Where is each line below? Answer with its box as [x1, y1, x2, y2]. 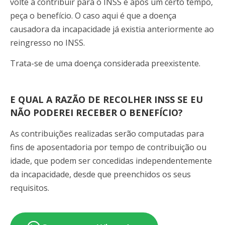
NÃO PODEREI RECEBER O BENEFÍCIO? [10, 106, 183, 119]
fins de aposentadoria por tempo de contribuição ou [10, 142, 206, 153]
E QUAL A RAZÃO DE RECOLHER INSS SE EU [10, 93, 203, 106]
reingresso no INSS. [10, 37, 85, 48]
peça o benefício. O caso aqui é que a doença [10, 10, 176, 21]
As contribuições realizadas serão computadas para [10, 128, 204, 140]
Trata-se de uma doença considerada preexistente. [10, 58, 200, 69]
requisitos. [10, 182, 49, 194]
